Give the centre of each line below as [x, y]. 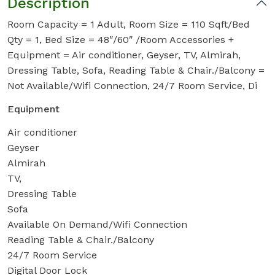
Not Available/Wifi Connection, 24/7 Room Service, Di [132, 86]
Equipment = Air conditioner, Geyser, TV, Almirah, [124, 55]
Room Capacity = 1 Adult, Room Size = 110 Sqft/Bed [129, 25]
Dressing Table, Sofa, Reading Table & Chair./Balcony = [136, 71]
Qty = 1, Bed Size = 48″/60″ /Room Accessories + [121, 40]
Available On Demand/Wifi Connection [97, 225]
